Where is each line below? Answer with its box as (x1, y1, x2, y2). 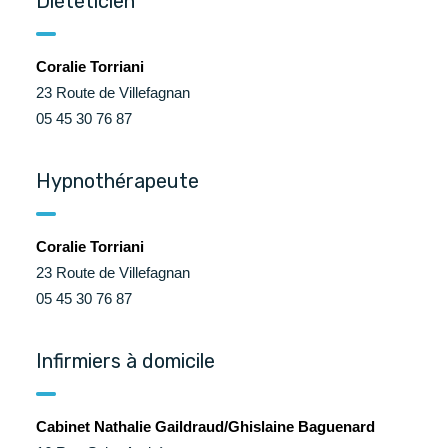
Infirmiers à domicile (36, 349, 215, 373)
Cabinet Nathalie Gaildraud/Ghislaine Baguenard (36, 418, 375, 435)
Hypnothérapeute (36, 169, 199, 193)
